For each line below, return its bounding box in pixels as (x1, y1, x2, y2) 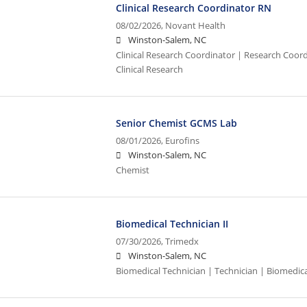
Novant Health (165, 19, 226, 32)
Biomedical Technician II (116, 217, 229, 230)
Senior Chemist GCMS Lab (116, 116, 238, 130)
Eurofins (165, 134, 200, 147)
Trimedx (165, 235, 199, 247)
